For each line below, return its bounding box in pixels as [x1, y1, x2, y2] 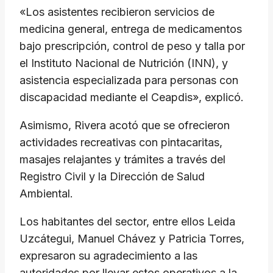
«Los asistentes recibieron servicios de [19, 5, 214, 19]
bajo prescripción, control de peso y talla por [19, 40, 245, 53]
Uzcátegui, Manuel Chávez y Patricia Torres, [19, 232, 244, 246]
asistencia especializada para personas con [19, 74, 238, 87]
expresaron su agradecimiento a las [19, 249, 197, 263]
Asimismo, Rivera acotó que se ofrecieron [19, 119, 230, 132]
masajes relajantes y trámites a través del [19, 153, 225, 166]
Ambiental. [19, 187, 73, 200]
